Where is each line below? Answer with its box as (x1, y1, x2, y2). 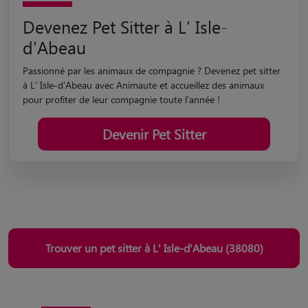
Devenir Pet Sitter (102, 124, 206, 143)
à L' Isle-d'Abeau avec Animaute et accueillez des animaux (23, 78, 264, 91)
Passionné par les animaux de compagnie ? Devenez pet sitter (23, 63, 280, 77)
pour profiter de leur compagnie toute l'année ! (23, 92, 220, 106)
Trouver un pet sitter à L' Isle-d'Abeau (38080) (45, 240, 263, 255)
